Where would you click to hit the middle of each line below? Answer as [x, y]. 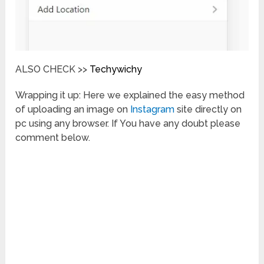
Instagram [154, 110]
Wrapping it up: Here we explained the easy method [130, 95]
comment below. [53, 138]
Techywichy [116, 70]
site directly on [209, 110]
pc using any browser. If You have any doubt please [128, 124]
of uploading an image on [73, 110]
